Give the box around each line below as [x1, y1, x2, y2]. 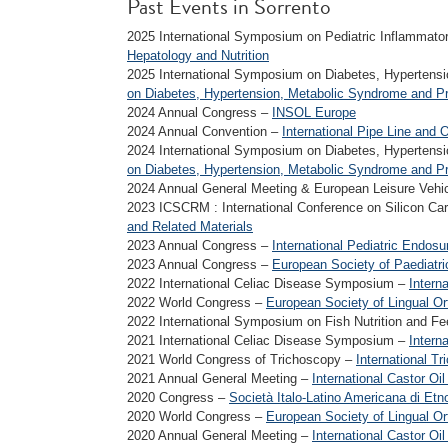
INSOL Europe [272, 105, 356, 120]
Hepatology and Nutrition [127, 48, 269, 63]
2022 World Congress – [127, 295, 266, 310]
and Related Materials [127, 219, 253, 234]
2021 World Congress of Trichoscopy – [127, 352, 356, 367]
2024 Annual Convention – [127, 124, 282, 139]
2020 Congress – [127, 390, 229, 405]
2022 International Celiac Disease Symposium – [127, 276, 409, 291]
